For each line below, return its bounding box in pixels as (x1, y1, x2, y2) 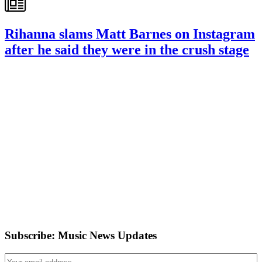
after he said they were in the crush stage (5, 42, 249, 58)
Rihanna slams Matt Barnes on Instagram (5, 26, 255, 42)
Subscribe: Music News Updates (5, 229, 157, 242)
